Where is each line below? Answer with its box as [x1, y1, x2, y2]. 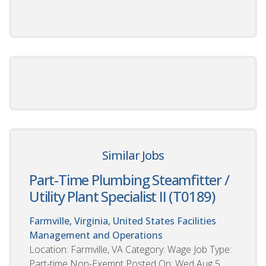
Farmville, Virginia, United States [29, 214, 175, 227]
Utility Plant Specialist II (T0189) [29, 186, 215, 206]
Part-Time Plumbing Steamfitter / [29, 169, 229, 189]
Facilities [177, 214, 216, 227]
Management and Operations [29, 228, 163, 242]
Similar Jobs [102, 147, 164, 163]
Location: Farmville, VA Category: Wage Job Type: [29, 242, 232, 256]
